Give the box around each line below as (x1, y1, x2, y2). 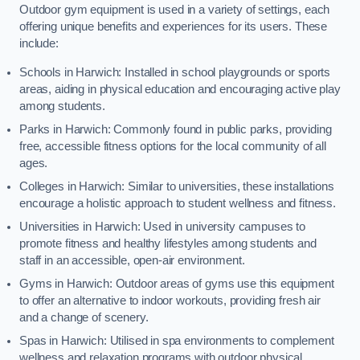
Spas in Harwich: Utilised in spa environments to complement (19, 333, 334, 347)
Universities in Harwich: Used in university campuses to (19, 219, 306, 233)
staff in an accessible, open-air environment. (19, 253, 245, 267)
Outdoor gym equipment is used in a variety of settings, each (19, 3, 330, 17)
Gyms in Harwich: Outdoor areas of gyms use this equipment (19, 276, 334, 290)
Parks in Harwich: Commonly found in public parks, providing (19, 122, 332, 136)
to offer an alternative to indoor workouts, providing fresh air (19, 293, 321, 307)
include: (19, 37, 59, 51)
